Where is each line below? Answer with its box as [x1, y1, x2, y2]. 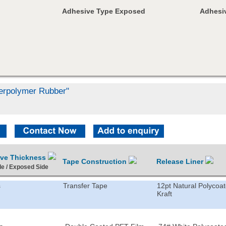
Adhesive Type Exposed [62, 7, 146, 15]
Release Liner [156, 157, 206, 165]
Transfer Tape [63, 181, 108, 190]
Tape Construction [63, 157, 129, 165]
